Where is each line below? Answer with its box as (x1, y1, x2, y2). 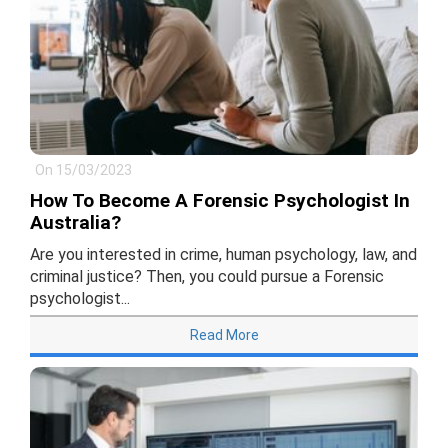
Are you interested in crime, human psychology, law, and (30, 245, 417, 265)
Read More (189, 327, 259, 344)
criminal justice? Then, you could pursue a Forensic (30, 267, 384, 287)
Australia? (30, 211, 121, 235)
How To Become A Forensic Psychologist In (30, 189, 410, 213)
